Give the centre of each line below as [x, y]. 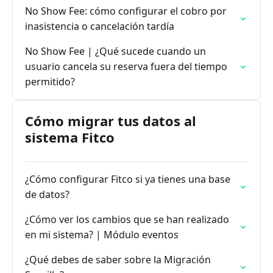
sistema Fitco [70, 137]
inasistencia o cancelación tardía [100, 26]
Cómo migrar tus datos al [111, 121]
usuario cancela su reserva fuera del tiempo [126, 66]
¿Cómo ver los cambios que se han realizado [127, 219]
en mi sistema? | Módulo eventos [102, 235]
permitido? [50, 82]
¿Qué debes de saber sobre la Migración [118, 260]
